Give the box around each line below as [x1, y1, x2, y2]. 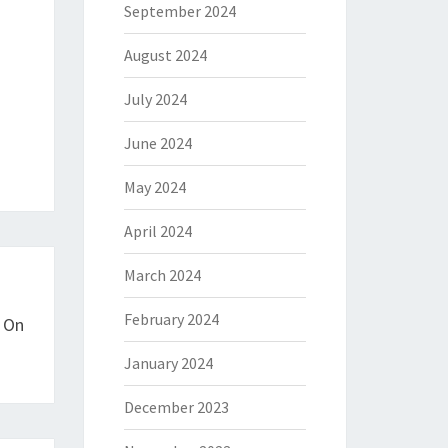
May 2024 [123, 177, 186, 197]
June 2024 [123, 133, 192, 153]
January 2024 [123, 353, 213, 373]
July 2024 [123, 89, 187, 109]
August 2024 [123, 45, 207, 65]
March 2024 [123, 265, 201, 285]
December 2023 [123, 397, 229, 417]
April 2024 [123, 221, 192, 241]
